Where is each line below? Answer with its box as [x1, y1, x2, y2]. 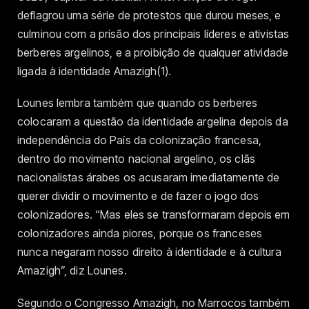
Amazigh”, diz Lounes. [17, 263, 127, 278]
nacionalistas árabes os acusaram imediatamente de [17, 170, 280, 185]
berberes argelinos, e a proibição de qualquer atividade [17, 46, 289, 60]
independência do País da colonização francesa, [17, 133, 261, 148]
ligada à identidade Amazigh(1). [17, 64, 171, 79]
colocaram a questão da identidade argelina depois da [17, 114, 288, 129]
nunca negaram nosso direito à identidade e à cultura [17, 245, 281, 259]
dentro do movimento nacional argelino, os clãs [17, 152, 255, 166]
